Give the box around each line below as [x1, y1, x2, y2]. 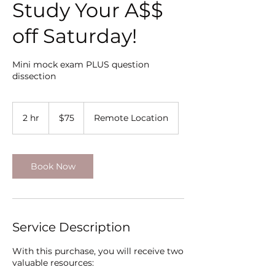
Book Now [30, 161, 76, 172]
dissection [12, 71, 56, 82]
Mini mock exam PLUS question [12, 59, 149, 70]
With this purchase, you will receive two [12, 246, 184, 257]
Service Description [12, 220, 131, 234]
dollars [49, 116, 68, 123]
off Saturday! [12, 24, 137, 48]
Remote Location [94, 112, 168, 123]
